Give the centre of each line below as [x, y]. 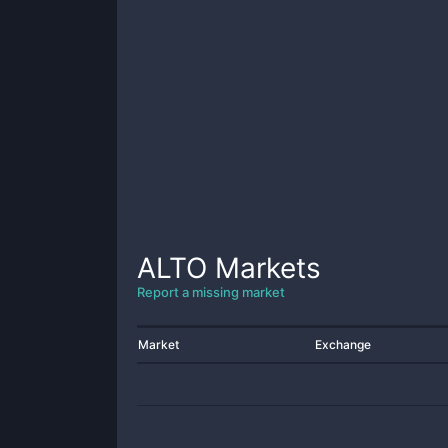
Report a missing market [211, 292]
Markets [264, 268]
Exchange [343, 344]
